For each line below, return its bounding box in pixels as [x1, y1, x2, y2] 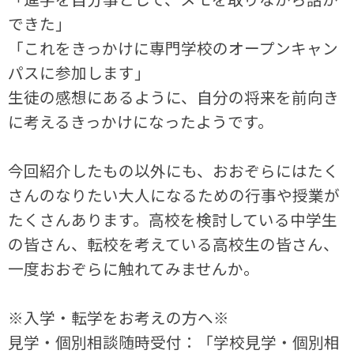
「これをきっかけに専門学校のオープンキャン [8, 36, 339, 59]
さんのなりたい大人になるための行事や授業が [8, 183, 341, 206]
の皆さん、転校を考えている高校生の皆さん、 [8, 232, 340, 255]
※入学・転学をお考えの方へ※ [8, 305, 230, 329]
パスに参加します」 [8, 60, 151, 84]
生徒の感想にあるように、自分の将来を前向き [8, 85, 340, 108]
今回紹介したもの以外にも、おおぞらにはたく [8, 158, 340, 182]
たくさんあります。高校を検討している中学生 [8, 207, 338, 231]
